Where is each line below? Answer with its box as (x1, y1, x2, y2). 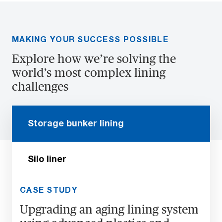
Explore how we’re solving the (12, 52, 176, 66)
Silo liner (28, 153, 66, 165)
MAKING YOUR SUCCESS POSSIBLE (12, 34, 168, 44)
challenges (12, 79, 68, 94)
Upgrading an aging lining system (20, 202, 199, 217)
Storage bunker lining (28, 117, 124, 129)
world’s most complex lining (12, 65, 166, 80)
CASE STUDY (20, 185, 77, 195)
